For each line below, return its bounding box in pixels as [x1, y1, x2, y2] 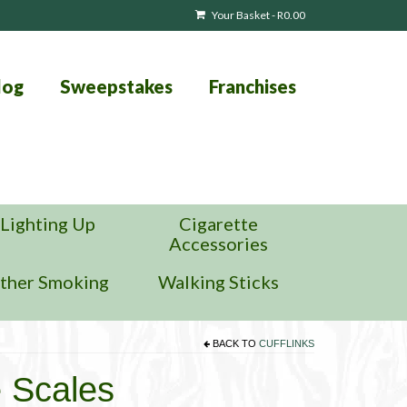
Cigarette [179, 213, 259, 234]
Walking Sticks [158, 271, 280, 293]
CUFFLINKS [259, 338, 314, 349]
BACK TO [210, 338, 259, 349]
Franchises [208, 75, 296, 97]
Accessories [169, 233, 269, 254]
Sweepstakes [59, 75, 173, 97]
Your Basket [210, 8, 272, 22]
